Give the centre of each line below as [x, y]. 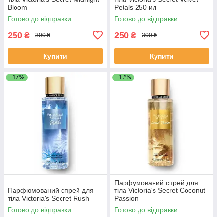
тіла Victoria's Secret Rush [48, 198]
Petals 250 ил [135, 7]
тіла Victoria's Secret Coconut [160, 190]
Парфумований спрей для [156, 182]
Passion [126, 198]
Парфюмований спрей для [51, 190]
